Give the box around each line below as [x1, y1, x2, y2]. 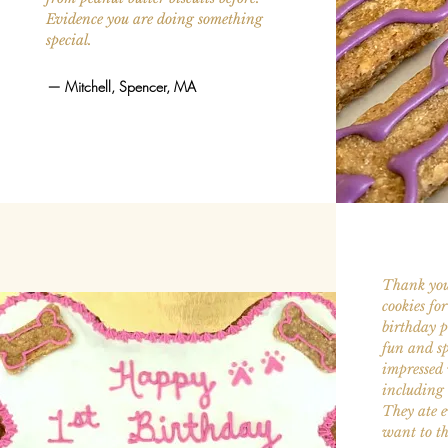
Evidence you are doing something [45, 9, 263, 28]
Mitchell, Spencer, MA [65, 76, 196, 96]
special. [45, 30, 92, 49]
